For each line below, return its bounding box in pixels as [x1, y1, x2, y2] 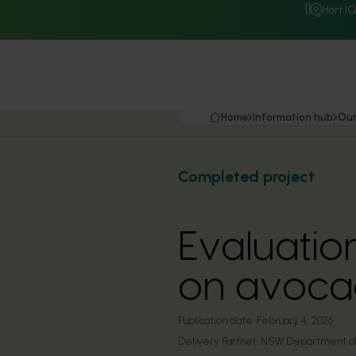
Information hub [253, 111, 333, 123]
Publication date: [178, 315, 254, 327]
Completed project [178, 167, 315, 186]
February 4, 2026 [257, 315, 333, 327]
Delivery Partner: [178, 335, 261, 347]
